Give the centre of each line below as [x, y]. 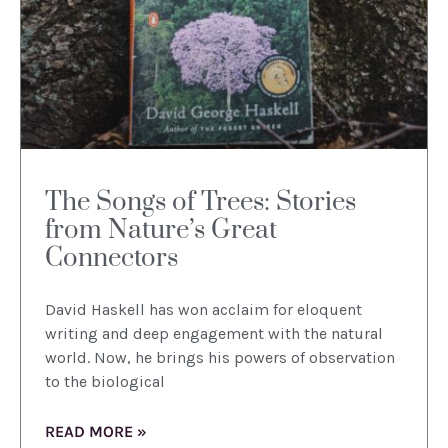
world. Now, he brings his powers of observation [220, 357]
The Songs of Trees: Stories [200, 202]
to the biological [105, 381]
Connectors [111, 258]
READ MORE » [96, 431]
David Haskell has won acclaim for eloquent [203, 309]
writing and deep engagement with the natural [214, 333]
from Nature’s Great [161, 230]
